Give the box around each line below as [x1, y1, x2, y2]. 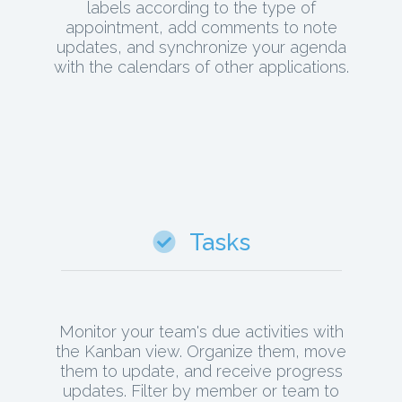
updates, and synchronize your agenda [56, 37, 346, 57]
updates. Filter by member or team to [63, 380, 339, 400]
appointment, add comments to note [65, 17, 337, 37]
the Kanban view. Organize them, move [56, 341, 346, 361]
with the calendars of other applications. [53, 57, 349, 76]
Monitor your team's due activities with [58, 321, 344, 341]
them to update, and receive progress [59, 361, 343, 380]
